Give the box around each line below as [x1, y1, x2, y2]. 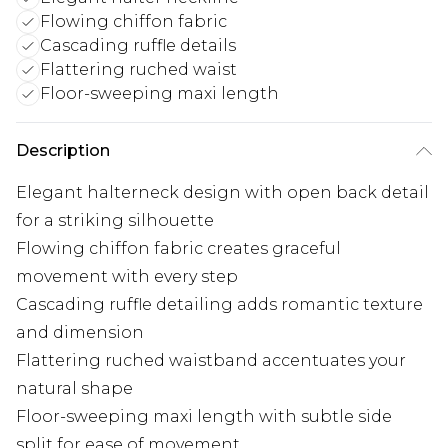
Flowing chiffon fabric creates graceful [16, 239, 341, 259]
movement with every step [16, 267, 238, 287]
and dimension [16, 323, 144, 343]
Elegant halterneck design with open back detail [16, 183, 429, 203]
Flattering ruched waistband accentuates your [16, 351, 406, 371]
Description [16, 141, 110, 161]
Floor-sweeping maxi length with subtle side [16, 407, 392, 427]
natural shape [16, 379, 133, 399]
